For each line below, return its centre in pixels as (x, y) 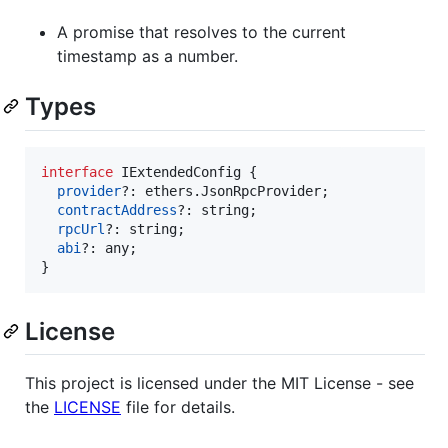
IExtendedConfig (181, 171)
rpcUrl (81, 228)
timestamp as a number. (147, 56)
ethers (169, 190)
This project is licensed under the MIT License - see (219, 382)
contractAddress (117, 209)
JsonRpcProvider (261, 190)
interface (77, 171)
